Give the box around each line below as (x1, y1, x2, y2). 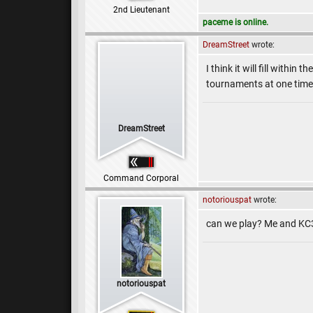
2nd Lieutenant (112, 5, 170, 15)
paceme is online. (203, 17, 268, 27)
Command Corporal (103, 173, 179, 183)
